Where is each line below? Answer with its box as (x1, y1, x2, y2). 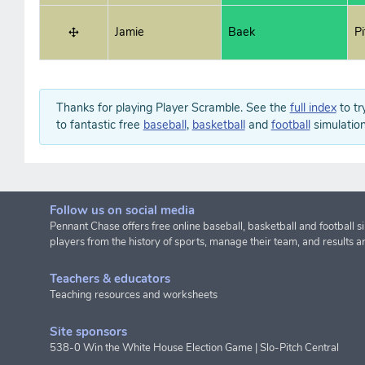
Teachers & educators (50, 270, 171, 288)
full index (289, 99, 336, 117)
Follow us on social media (50, 202, 196, 219)
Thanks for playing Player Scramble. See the (55, 99, 290, 117)
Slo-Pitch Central (260, 341, 340, 356)
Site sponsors (50, 323, 128, 341)
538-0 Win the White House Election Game (50, 341, 253, 356)
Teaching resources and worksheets (50, 288, 218, 303)
